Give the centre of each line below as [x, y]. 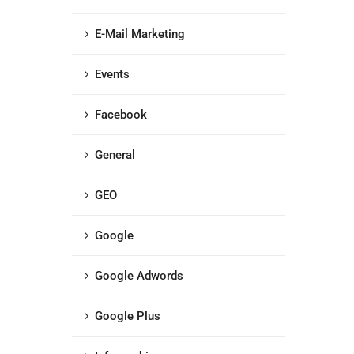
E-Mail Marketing [140, 34]
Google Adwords [139, 276]
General [115, 155]
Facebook [121, 115]
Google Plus [128, 316]
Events [112, 74]
